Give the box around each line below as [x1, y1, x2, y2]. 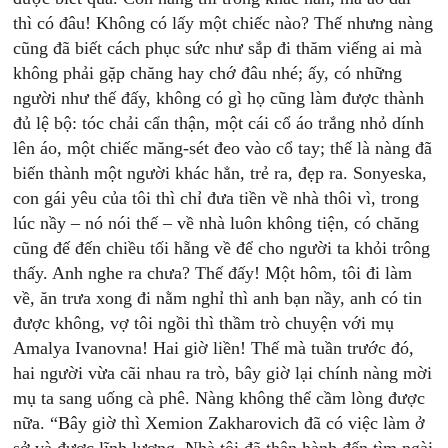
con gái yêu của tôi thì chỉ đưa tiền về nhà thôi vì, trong [13, 188, 420, 208]
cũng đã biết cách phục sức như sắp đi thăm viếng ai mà [13, 38, 423, 58]
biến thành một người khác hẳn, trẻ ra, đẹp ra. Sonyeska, [13, 163, 428, 183]
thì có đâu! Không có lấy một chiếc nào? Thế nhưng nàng [13, 13, 434, 33]
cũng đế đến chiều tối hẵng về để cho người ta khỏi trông [13, 238, 431, 258]
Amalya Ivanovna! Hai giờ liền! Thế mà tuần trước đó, [13, 338, 415, 358]
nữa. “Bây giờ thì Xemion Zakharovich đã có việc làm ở [13, 413, 426, 433]
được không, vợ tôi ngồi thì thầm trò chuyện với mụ [13, 313, 395, 333]
